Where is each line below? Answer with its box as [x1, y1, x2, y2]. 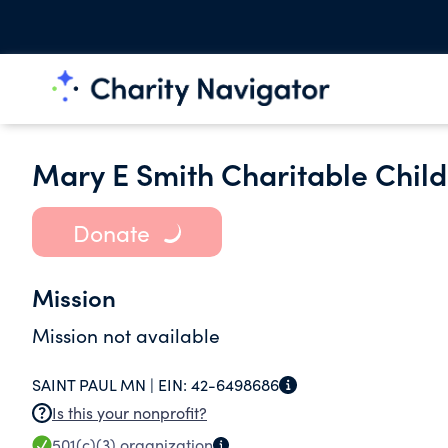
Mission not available [32, 322, 220, 348]
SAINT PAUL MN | [32, 374, 158, 395]
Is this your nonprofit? [52, 402, 207, 423]
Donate [72, 216, 150, 248]
